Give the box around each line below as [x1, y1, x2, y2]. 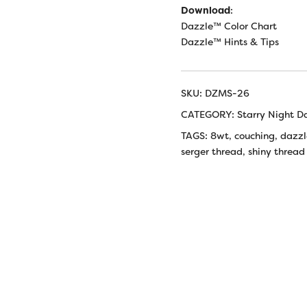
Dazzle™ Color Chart [181, 20, 277, 32]
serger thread [181, 145, 243, 158]
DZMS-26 [205, 87, 249, 99]
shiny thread [248, 145, 305, 158]
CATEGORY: [181, 108, 237, 121]
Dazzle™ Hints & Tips [181, 36, 279, 48]
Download [181, 4, 230, 16]
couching [234, 130, 275, 142]
